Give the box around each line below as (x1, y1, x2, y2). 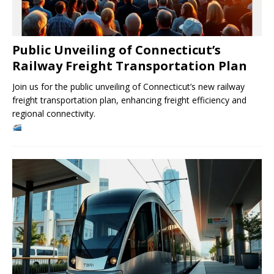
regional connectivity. (12, 107, 95, 119)
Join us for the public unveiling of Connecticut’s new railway (12, 80, 245, 92)
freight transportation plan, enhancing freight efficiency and (12, 94, 246, 106)
